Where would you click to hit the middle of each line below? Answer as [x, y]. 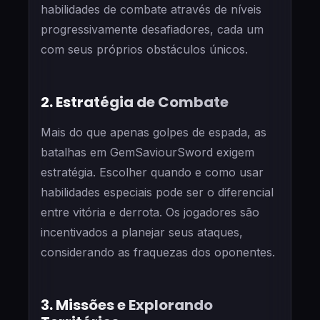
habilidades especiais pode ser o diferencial [157, 192]
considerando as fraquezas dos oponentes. [158, 252]
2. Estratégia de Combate [135, 102]
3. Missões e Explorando [127, 305]
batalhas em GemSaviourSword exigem [147, 152]
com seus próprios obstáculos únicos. [144, 49]
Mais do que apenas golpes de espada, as [154, 132]
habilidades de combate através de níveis [151, 9]
